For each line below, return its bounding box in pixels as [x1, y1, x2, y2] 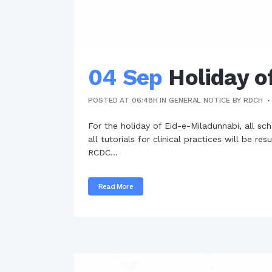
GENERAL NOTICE [169, 95, 230, 104]
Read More [98, 182, 133, 191]
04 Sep [88, 64, 163, 90]
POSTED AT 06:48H [88, 95, 158, 104]
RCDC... [88, 147, 118, 157]
